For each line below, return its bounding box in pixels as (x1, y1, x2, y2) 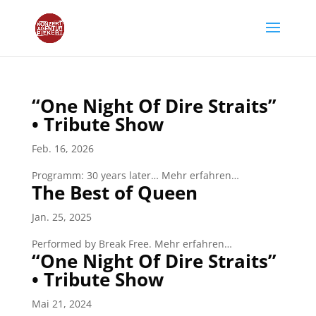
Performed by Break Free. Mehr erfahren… (31, 237, 232, 250)
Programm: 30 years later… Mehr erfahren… (31, 169, 239, 182)
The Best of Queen (31, 180, 197, 205)
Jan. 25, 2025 (31, 210, 92, 224)
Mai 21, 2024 (31, 297, 92, 310)
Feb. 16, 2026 (31, 142, 94, 155)
